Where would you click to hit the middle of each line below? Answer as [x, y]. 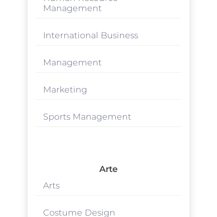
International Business [90, 35]
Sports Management [87, 116]
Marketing [65, 89]
